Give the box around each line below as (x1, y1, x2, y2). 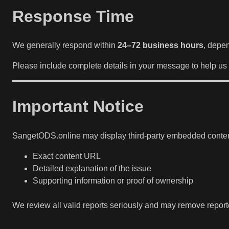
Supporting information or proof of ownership (33, 176, 193, 185)
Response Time (12, 7, 134, 26)
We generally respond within (12, 41, 118, 50)
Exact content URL (33, 151, 101, 161)
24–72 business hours (118, 41, 203, 50)
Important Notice (12, 97, 144, 116)
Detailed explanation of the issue (33, 164, 151, 173)
